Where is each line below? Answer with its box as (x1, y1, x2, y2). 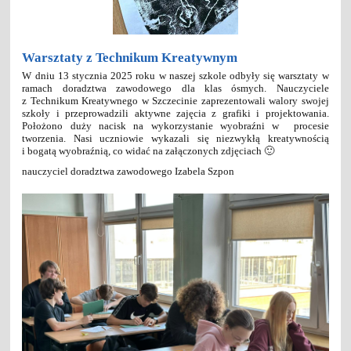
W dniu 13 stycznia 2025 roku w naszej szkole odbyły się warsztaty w (22, 69, 329, 81)
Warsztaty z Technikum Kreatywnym (22, 49, 238, 65)
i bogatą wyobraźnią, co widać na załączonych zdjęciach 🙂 (22, 144, 275, 157)
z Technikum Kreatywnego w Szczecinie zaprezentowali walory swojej (22, 94, 329, 107)
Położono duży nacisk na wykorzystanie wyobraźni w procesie (22, 119, 329, 132)
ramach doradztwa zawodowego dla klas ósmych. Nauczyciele (22, 81, 329, 94)
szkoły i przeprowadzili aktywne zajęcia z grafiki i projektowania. (22, 107, 329, 119)
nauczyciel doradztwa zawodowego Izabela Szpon (22, 165, 235, 177)
